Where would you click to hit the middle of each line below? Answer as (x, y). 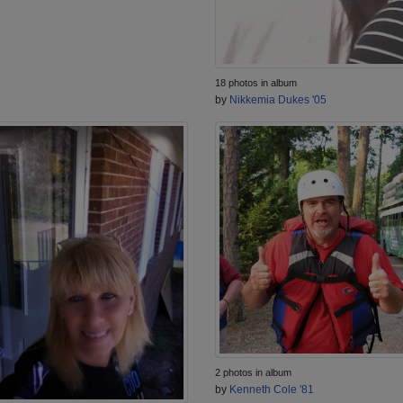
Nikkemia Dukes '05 (278, 99)
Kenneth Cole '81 (272, 390)
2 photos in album (253, 373)
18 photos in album (256, 82)
